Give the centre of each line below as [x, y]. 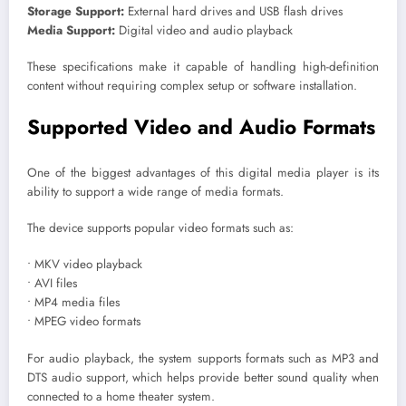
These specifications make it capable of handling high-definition [203, 67]
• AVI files [52, 284]
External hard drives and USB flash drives [233, 12]
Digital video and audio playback [204, 31]
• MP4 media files [73, 303]
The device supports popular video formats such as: [160, 228]
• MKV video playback [85, 265]
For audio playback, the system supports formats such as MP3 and [203, 358]
